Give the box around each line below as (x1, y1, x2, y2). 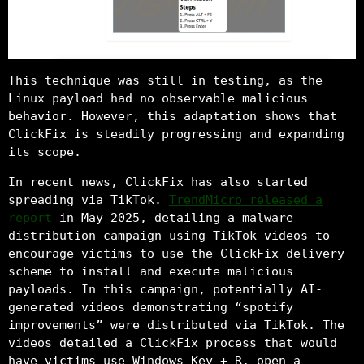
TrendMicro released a (169, 193, 323, 208)
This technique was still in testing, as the (8, 73, 323, 89)
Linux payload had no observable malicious (8, 91, 308, 106)
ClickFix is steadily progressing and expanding (8, 127, 344, 142)
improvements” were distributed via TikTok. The (8, 318, 344, 333)
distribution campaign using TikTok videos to (8, 228, 330, 244)
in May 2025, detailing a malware (52, 210, 293, 226)
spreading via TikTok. (8, 193, 169, 208)
